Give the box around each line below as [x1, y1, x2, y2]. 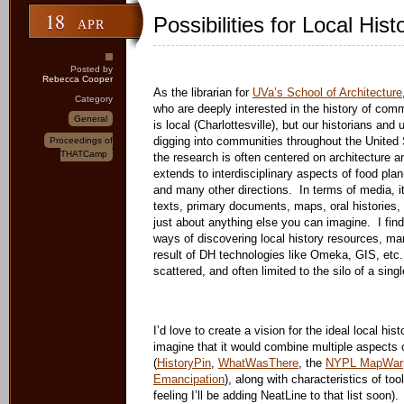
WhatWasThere [218, 356, 298, 370]
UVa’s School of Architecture [252, 86, 402, 99]
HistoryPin [157, 356, 211, 370]
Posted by [70, 64, 113, 74]
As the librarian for [153, 86, 252, 99]
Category [75, 94, 113, 104]
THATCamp [60, 149, 107, 159]
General [74, 114, 107, 124]
